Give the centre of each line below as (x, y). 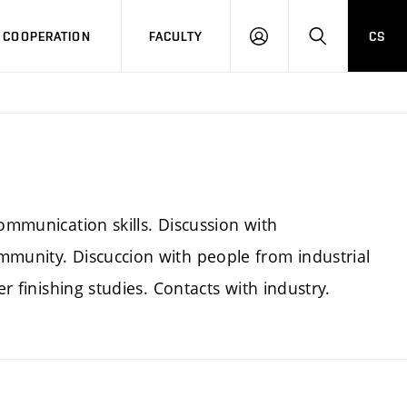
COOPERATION (47, 36)
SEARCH (341, 44)
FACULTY (176, 36)
